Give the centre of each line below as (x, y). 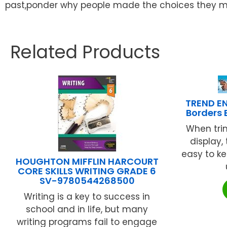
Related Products (85, 52)
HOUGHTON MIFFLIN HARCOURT (87, 162)
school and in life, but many (87, 210)
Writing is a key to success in (87, 197)
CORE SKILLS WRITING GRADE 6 (87, 171)
